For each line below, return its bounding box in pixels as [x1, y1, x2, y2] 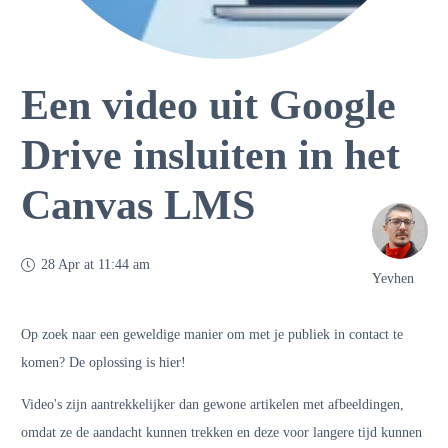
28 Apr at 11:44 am [40, 257, 150, 272]
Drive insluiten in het [21, 132, 400, 178]
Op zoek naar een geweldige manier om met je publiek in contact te [21, 327, 403, 342]
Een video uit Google [21, 82, 396, 128]
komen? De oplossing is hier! [21, 355, 186, 370]
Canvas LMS [21, 182, 255, 228]
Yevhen [372, 270, 414, 286]
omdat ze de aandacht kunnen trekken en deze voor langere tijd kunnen [21, 425, 422, 440]
